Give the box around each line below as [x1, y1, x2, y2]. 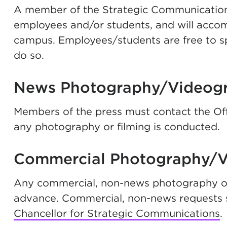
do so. [13, 49, 44, 61]
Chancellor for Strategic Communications [13, 207, 220, 219]
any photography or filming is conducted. [13, 121, 220, 133]
